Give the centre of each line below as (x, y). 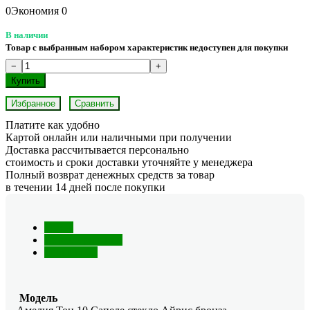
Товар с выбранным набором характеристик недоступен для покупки (147, 47)
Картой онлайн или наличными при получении (119, 137)
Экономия (36, 10)
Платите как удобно (53, 125)
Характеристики (83, 239)
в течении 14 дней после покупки (85, 187)
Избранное (33, 103)
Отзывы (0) (71, 252)
